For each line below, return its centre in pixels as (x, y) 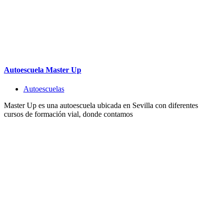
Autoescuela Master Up (43, 70)
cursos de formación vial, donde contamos (68, 114)
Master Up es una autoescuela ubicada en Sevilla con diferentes (101, 106)
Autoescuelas (44, 89)
